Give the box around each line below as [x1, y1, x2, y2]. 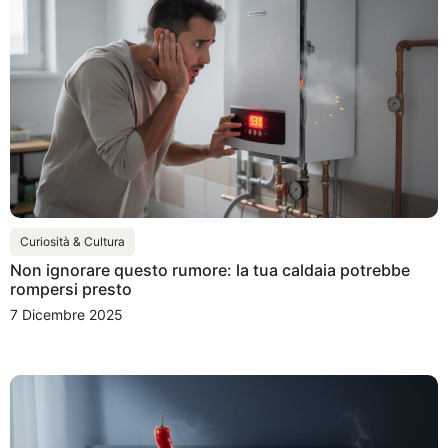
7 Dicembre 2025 [10, 306, 123, 324]
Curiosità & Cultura [20, 234, 125, 250]
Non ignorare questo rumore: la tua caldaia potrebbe [10, 260, 410, 281]
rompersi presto [10, 279, 132, 300]
